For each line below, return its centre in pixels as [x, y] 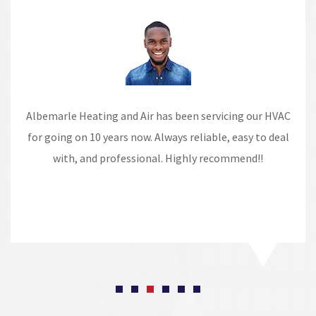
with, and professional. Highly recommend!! [158, 158]
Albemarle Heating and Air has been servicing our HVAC [158, 116]
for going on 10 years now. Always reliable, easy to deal [158, 137]
